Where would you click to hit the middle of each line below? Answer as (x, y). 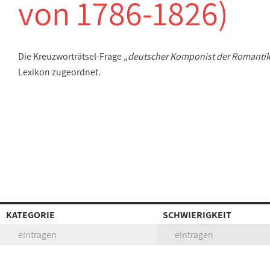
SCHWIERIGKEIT (197, 215)
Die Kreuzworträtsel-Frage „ (73, 56)
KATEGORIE (30, 215)
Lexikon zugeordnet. (59, 72)
